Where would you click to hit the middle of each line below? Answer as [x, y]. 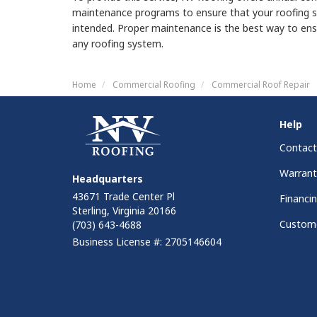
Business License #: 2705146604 [147, 242]
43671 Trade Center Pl [123, 197]
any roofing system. [118, 44]
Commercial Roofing [154, 85]
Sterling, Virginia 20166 [124, 211]
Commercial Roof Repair [261, 85]
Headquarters [108, 179]
